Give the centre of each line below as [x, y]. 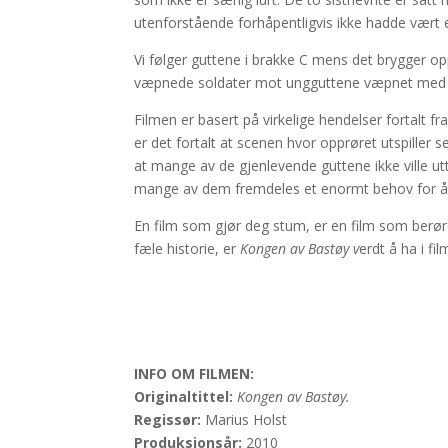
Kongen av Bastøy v [300, 248]
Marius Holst [244, 419]
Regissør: [168, 419]
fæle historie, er [187, 248]
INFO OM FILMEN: [194, 373]
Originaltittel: [184, 396]
